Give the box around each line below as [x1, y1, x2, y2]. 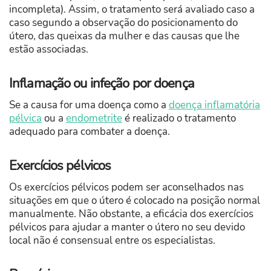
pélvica [9, 111, 42, 125]
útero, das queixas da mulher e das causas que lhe [9, 28, 240, 43]
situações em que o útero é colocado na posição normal [9, 193, 260, 207]
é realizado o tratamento [122, 111, 236, 125]
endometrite [66, 111, 122, 125]
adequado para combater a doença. [9, 124, 170, 139]
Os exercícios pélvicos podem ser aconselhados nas [9, 180, 244, 194]
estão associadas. [9, 42, 88, 56]
